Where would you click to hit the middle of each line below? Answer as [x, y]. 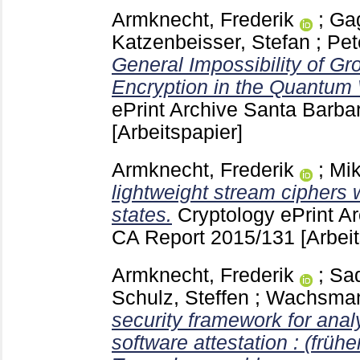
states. [142, 215]
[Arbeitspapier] [177, 133]
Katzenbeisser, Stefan [211, 43]
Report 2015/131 [223, 238]
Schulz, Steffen [180, 297]
